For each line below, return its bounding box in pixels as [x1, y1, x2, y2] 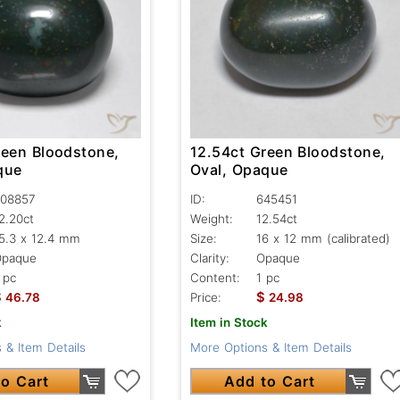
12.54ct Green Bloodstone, [189, 143, 386, 162]
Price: [189, 290, 221, 305]
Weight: [189, 212, 233, 227]
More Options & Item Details [189, 340, 352, 355]
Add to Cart [224, 372, 315, 391]
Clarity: [189, 251, 229, 266]
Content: [189, 271, 240, 286]
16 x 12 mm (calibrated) [255, 231, 390, 246]
